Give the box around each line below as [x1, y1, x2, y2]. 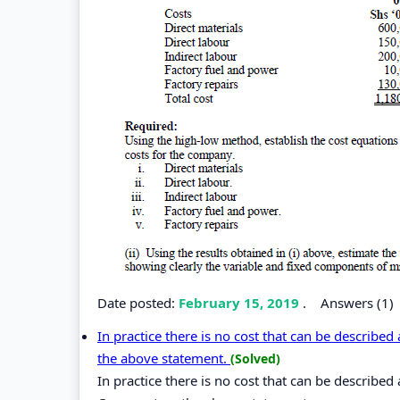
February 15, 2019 [179, 293, 303, 312]
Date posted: [97, 293, 179, 312]
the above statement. [97, 348, 230, 367]
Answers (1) [321, 293, 394, 312]
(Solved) [230, 349, 280, 367]
